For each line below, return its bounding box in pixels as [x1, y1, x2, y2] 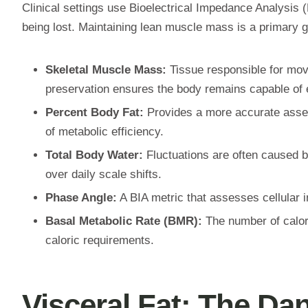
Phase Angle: [45, 190, 117, 204]
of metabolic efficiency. [45, 124, 164, 138]
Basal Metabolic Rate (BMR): [45, 214, 202, 228]
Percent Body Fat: [45, 105, 144, 119]
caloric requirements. [45, 233, 154, 247]
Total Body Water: [45, 148, 143, 162]
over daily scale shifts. [45, 167, 162, 181]
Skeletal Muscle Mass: [45, 63, 166, 76]
